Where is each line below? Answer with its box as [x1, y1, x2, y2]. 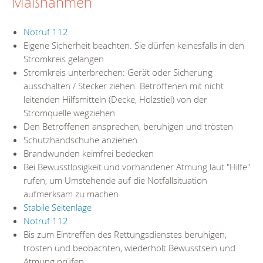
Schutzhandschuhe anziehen [23, 133, 137, 146]
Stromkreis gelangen [23, 52, 104, 65]
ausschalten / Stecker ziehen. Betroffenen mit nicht [23, 79, 224, 92]
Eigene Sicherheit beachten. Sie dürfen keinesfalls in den [23, 39, 244, 51]
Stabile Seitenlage [23, 201, 92, 213]
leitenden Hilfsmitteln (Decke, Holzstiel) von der [23, 93, 207, 105]
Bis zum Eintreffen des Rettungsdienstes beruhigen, [23, 228, 227, 240]
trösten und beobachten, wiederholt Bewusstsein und [23, 241, 235, 254]
